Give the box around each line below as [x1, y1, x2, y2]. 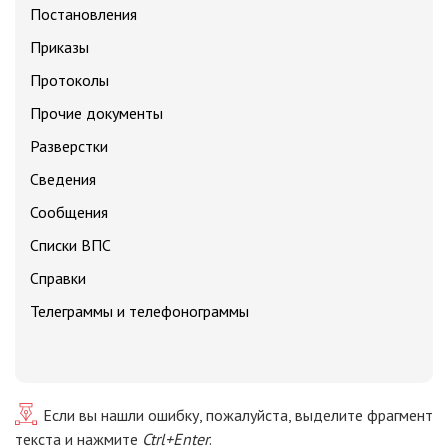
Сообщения [30, 202, 108, 222]
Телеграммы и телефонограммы [30, 301, 249, 321]
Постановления [30, 4, 137, 24]
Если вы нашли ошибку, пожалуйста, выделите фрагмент [43, 405, 433, 425]
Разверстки [30, 136, 108, 156]
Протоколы [30, 70, 109, 90]
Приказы [30, 37, 89, 57]
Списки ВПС [30, 235, 111, 255]
